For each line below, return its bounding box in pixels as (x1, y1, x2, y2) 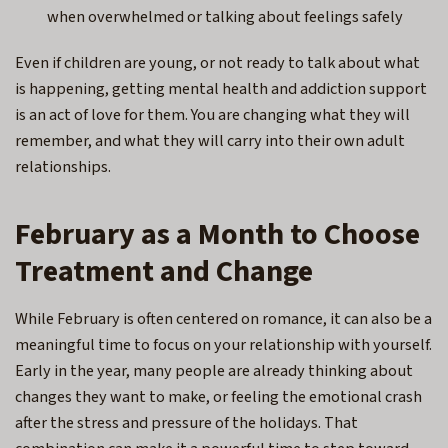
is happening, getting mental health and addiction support (15, 76, 427, 101)
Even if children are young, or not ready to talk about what (15, 50, 420, 75)
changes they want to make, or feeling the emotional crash (15, 384, 422, 409)
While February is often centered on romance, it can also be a (15, 306, 432, 331)
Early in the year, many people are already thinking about (15, 358, 413, 383)
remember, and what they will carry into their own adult (15, 128, 405, 153)
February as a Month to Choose (15, 212, 420, 256)
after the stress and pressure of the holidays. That (15, 410, 358, 435)
